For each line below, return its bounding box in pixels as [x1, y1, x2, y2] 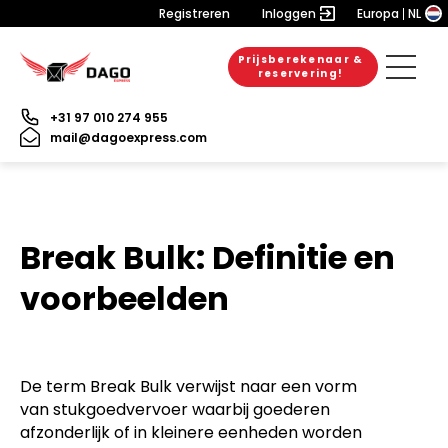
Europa [357, 5, 399, 22]
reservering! [257, 66, 344, 81]
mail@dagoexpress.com [50, 128, 207, 146]
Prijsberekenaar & [237, 52, 364, 67]
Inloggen [262, 5, 316, 22]
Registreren [159, 5, 230, 22]
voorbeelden [20, 276, 229, 321]
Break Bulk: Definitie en [20, 235, 395, 280]
